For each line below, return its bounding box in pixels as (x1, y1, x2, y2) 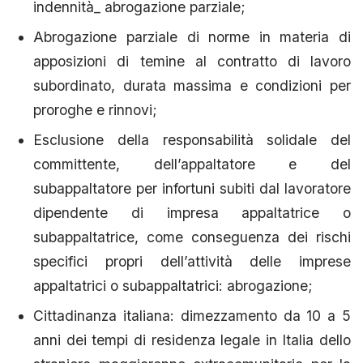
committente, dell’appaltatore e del (33, 155, 351, 173)
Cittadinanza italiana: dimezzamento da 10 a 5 (33, 306, 351, 324)
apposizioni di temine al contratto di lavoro (33, 52, 351, 70)
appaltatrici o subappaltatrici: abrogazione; (33, 276, 314, 294)
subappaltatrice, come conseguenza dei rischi (33, 228, 351, 246)
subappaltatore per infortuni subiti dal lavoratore (33, 179, 351, 197)
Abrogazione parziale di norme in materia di (33, 28, 351, 45)
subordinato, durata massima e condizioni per (33, 76, 351, 94)
